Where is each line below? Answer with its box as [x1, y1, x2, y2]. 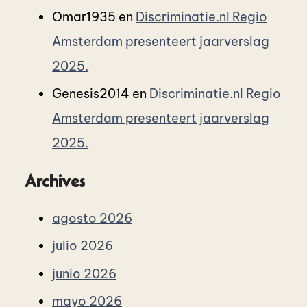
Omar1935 [52, 8, 116, 25]
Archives [25, 171, 86, 191]
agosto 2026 [52, 210, 133, 226]
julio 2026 [52, 238, 114, 254]
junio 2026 [52, 265, 117, 282]
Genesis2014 [52, 86, 130, 102]
